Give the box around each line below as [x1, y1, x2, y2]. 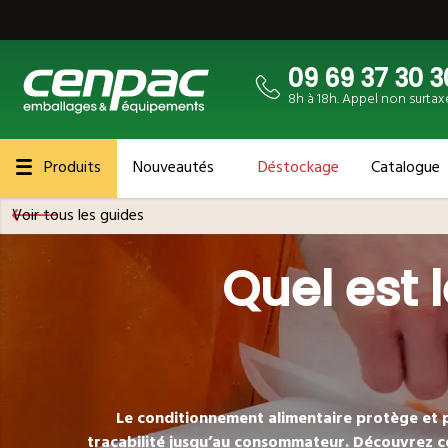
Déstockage [258, 153, 339, 180]
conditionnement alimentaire [136, 405, 352, 431]
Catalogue [371, 153, 440, 180]
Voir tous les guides [12, 202, 144, 228]
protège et [351, 405, 442, 431]
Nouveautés [133, 153, 214, 180]
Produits [44, 153, 101, 180]
